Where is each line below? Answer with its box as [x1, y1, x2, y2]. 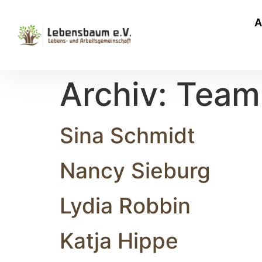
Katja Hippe [60, 227, 178, 254]
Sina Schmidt [60, 122, 195, 149]
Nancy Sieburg [60, 157, 211, 184]
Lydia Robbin [60, 192, 191, 219]
